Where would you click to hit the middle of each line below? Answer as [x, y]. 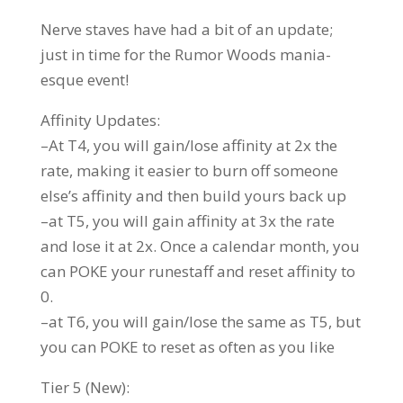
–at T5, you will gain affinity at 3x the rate [187, 220]
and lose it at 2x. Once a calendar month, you [200, 246]
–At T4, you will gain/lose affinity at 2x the [188, 145]
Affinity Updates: [100, 120]
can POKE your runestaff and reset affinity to [197, 271]
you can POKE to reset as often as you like [187, 346]
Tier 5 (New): [85, 387]
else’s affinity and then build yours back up [193, 195]
